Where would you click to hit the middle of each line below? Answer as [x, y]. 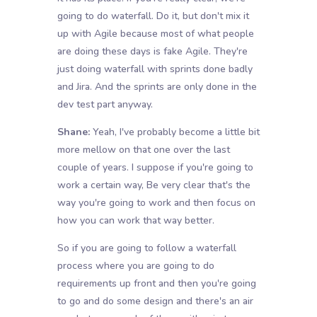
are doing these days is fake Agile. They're [152, 52]
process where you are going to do [136, 266]
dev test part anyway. [105, 105]
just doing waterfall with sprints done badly [155, 69]
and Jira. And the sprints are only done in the [157, 87]
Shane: [73, 132]
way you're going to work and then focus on [156, 203]
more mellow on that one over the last [143, 150]
